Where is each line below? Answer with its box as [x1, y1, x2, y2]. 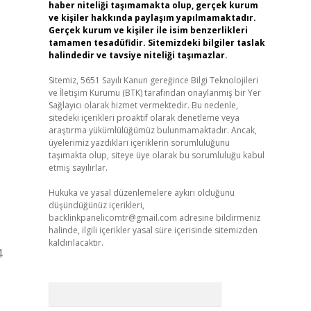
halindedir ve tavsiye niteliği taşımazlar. [48, 49, 228, 61]
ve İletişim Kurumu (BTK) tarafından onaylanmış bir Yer [48, 87, 261, 99]
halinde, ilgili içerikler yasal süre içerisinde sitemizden [48, 224, 258, 236]
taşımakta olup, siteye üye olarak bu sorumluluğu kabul [48, 149, 264, 161]
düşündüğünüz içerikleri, [48, 199, 144, 211]
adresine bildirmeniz [176, 212, 260, 224]
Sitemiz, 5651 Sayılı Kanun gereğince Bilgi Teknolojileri [48, 74, 258, 86]
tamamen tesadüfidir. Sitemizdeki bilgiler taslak [48, 37, 265, 49]
